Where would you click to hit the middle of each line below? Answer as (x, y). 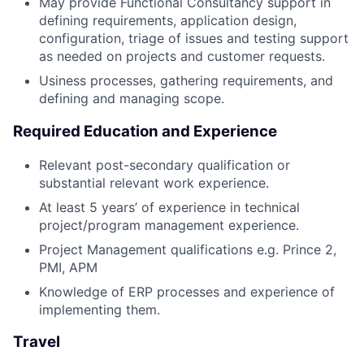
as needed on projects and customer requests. (182, 56)
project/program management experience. (169, 225)
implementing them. (100, 309)
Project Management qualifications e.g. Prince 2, (188, 249)
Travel (37, 342)
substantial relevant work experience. (154, 182)
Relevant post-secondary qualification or (165, 165)
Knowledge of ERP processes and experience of (187, 291)
